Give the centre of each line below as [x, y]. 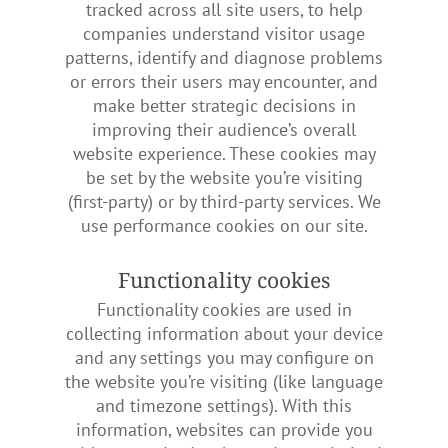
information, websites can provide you [224, 430]
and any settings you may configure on [224, 358]
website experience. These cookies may [224, 154]
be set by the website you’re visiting [224, 178]
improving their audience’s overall [224, 130]
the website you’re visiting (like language [224, 382]
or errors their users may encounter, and [224, 82]
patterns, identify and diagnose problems [224, 58]
